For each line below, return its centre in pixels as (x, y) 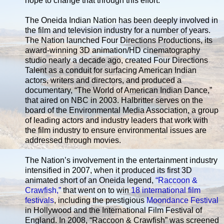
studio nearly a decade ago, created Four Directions (116, 60)
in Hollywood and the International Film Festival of (113, 210)
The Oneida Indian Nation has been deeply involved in (121, 20)
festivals (39, 200)
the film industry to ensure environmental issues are (116, 130)
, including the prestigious (100, 200)
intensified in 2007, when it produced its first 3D (108, 170)
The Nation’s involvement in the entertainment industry (121, 160)
